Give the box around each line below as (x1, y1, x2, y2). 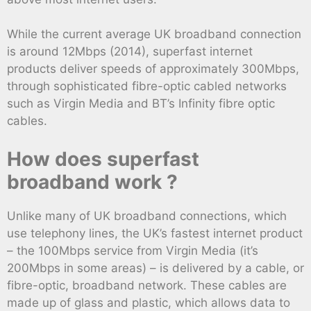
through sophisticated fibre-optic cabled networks (7, 79, 287, 94)
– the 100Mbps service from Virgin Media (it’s (7, 243, 258, 258)
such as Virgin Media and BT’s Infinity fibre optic (7, 96, 275, 111)
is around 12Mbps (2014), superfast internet (7, 44, 253, 59)
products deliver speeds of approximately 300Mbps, (7, 62, 299, 76)
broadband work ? (7, 169, 178, 194)
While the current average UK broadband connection (7, 27, 301, 42)
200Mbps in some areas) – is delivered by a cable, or (7, 260, 304, 275)
